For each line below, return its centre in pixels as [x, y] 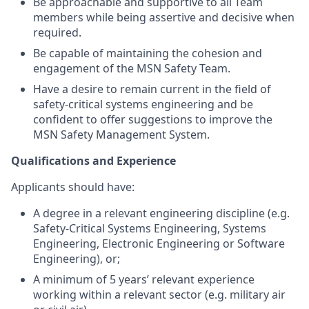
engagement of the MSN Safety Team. [132, 68]
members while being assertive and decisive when [164, 17]
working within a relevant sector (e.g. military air [159, 295]
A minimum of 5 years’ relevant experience [144, 279]
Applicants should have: [73, 187]
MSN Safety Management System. [121, 134]
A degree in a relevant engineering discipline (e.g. [161, 213]
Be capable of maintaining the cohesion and [148, 53]
